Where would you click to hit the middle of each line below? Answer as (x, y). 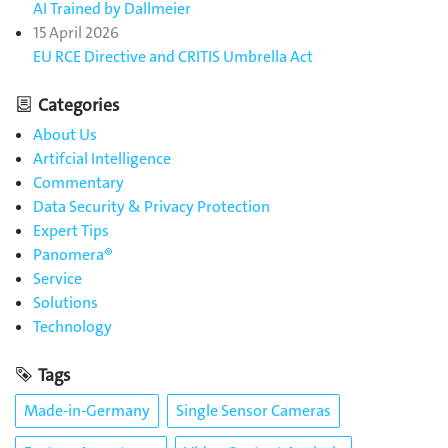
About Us (65, 135)
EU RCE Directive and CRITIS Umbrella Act (173, 56)
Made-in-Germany (87, 410)
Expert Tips (71, 231)
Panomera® (73, 255)
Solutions (65, 303)
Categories (78, 105)
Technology (72, 327)
